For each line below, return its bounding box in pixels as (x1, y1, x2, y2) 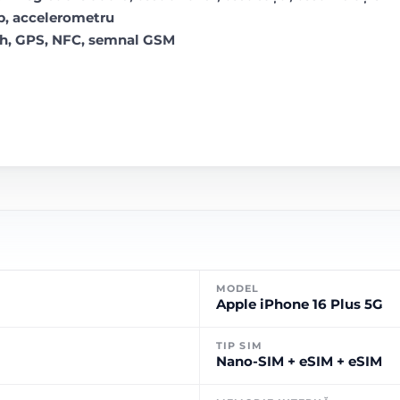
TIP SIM (216, 339, 262, 352)
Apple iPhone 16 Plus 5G (216, 296, 383, 312)
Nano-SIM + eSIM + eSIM (216, 353, 382, 370)
